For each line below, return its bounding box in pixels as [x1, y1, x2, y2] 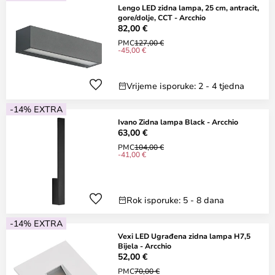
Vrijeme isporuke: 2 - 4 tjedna [126, 80, 244, 91]
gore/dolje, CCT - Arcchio [118, 12, 206, 22]
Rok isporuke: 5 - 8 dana [126, 194, 224, 206]
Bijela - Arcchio [118, 241, 171, 250]
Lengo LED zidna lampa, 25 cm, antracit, [118, 2, 259, 12]
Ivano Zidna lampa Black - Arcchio [118, 117, 238, 126]
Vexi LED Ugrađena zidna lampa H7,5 [118, 231, 250, 241]
